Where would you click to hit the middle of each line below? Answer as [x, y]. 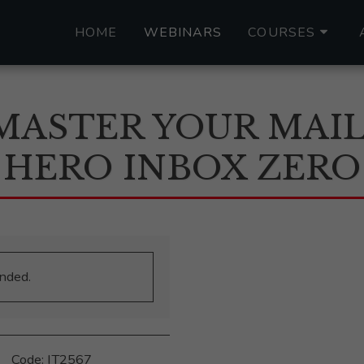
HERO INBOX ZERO [182, 168]
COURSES [282, 32]
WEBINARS [183, 32]
